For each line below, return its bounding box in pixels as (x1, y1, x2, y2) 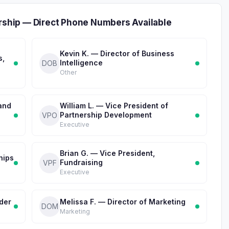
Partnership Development (60, 110, 152, 119)
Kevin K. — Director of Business (60, 49, 174, 58)
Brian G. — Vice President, (60, 149, 155, 157)
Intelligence (60, 58, 103, 67)
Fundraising (60, 158, 103, 167)
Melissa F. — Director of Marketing (60, 197, 186, 206)
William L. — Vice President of (60, 101, 168, 110)
